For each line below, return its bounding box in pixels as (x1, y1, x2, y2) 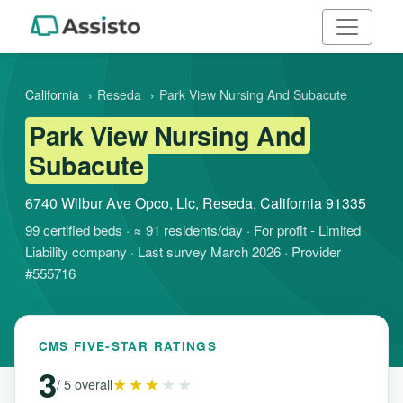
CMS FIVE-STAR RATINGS (38, 336, 217, 354)
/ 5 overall (56, 374, 112, 394)
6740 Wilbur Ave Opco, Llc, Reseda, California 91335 (25, 192, 366, 213)
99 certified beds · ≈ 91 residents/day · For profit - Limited (25, 219, 361, 239)
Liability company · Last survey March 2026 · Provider (25, 241, 341, 261)
